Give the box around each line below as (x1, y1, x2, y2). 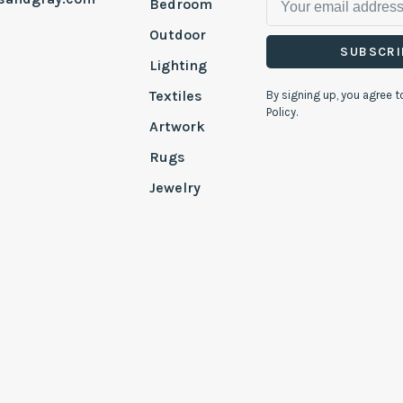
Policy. (265, 105, 298, 120)
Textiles (148, 87, 202, 105)
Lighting (148, 57, 207, 75)
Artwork (148, 118, 205, 136)
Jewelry (148, 179, 201, 197)
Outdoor (148, 26, 206, 44)
